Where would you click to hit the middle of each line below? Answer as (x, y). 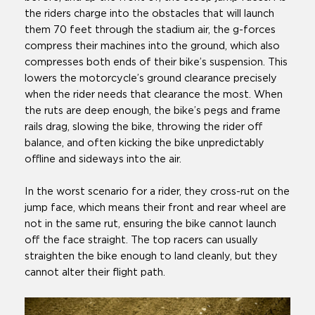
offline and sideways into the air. (103, 160)
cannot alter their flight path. (95, 273)
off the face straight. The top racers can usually (141, 240)
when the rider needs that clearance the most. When (154, 95)
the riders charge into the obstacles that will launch (149, 14)
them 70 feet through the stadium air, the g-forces (150, 30)
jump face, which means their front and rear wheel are (155, 208)
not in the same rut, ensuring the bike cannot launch (150, 224)
